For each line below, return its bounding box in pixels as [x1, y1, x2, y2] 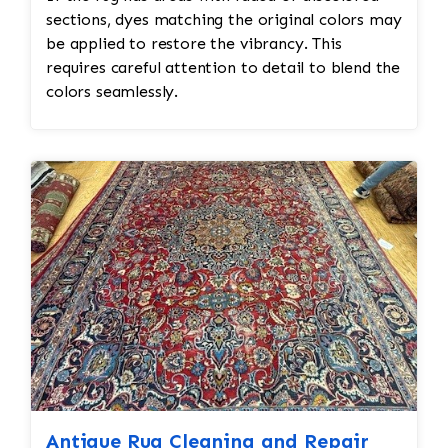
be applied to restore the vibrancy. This [46, 34, 342, 54]
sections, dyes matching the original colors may [46, 10, 402, 30]
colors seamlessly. [46, 82, 179, 102]
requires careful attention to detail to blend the [46, 58, 401, 78]
